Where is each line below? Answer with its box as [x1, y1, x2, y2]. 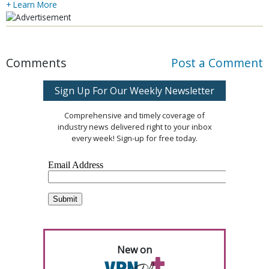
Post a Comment [171, 54, 263, 71]
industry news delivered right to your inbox [57, 121, 212, 132]
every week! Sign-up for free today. [71, 132, 198, 144]
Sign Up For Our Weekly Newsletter [55, 83, 214, 97]
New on [117, 243, 152, 256]
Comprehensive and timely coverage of [64, 109, 205, 121]
